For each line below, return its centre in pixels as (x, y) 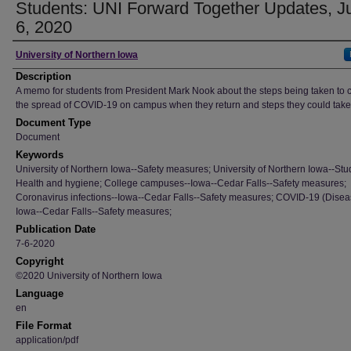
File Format (43, 326)
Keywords (40, 155)
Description (43, 76)
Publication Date (56, 229)
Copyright (40, 261)
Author (36, 55)
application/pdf (47, 340)
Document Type (53, 123)
